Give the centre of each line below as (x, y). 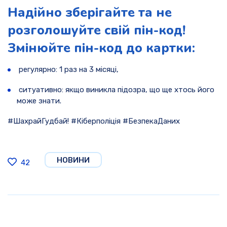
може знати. (39, 101)
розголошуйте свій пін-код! (97, 30)
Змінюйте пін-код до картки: (101, 48)
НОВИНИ (73, 160)
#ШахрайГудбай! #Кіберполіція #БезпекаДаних (94, 121)
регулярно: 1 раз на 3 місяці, (68, 69)
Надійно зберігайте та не (90, 13)
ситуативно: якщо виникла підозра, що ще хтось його (116, 89)
